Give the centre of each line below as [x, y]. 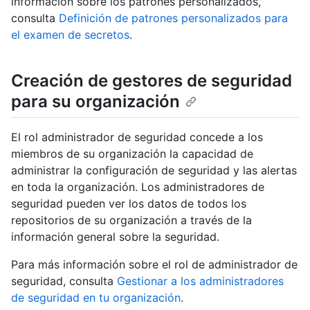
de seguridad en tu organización [96, 298]
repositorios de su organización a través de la [131, 220]
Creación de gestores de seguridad [152, 81]
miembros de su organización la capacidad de [132, 154]
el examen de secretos [70, 35]
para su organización [95, 102]
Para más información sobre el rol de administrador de [154, 265]
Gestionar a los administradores [200, 281]
